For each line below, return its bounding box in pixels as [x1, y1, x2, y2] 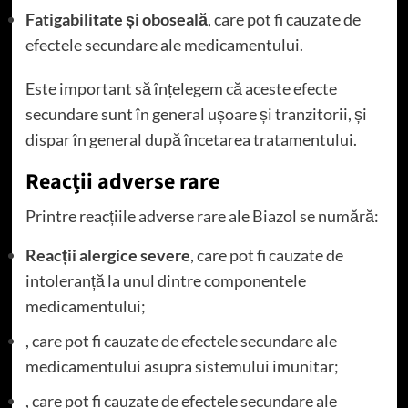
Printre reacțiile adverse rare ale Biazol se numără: [25, 206, 379, 227]
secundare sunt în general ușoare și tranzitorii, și [25, 104, 367, 125]
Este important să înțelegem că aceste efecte [25, 78, 337, 99]
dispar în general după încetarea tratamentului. [25, 129, 357, 150]
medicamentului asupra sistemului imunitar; [25, 356, 339, 377]
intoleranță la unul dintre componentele [25, 270, 306, 291]
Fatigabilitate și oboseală [25, 9, 208, 30]
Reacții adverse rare [25, 166, 219, 199]
